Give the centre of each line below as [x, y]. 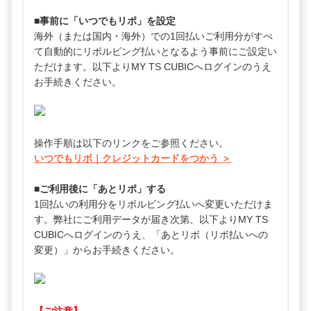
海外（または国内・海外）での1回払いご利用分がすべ [153, 36]
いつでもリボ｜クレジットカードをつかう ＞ [133, 159]
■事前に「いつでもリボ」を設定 [105, 21]
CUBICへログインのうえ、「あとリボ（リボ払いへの [151, 235]
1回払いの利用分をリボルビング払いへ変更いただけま [153, 204]
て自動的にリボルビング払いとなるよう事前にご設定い [155, 52]
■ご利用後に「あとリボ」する [100, 189]
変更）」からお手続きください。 [107, 250]
